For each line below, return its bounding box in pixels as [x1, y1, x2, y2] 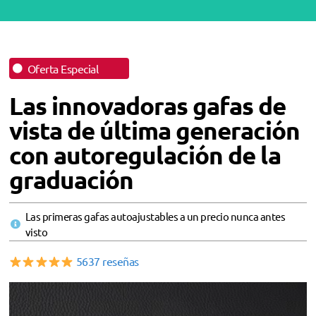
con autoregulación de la [9, 140, 281, 170]
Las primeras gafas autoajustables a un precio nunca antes [25, 209, 285, 223]
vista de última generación [9, 115, 300, 145]
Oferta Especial [27, 61, 98, 75]
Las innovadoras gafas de [9, 90, 286, 121]
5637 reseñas [73, 254, 139, 268]
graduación [9, 164, 133, 195]
